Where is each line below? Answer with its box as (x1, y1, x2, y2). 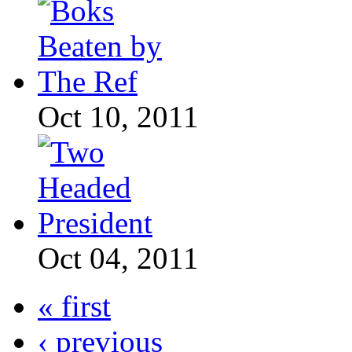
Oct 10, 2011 (38, 100, 199, 134)
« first (38, 289, 111, 324)
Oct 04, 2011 (38, 241, 199, 276)
